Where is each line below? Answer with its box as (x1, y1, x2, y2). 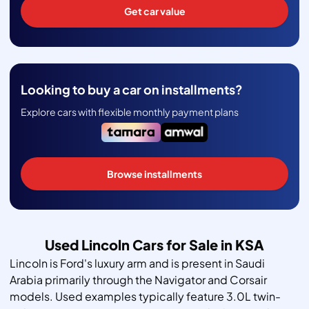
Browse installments (107, 168, 202, 181)
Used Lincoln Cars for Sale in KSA (45, 236, 264, 254)
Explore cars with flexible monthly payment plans (21, 106, 239, 119)
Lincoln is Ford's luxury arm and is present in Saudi (10, 256, 265, 271)
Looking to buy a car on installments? (21, 81, 243, 98)
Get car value (123, 5, 186, 18)
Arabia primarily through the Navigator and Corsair (10, 272, 267, 288)
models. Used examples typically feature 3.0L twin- (10, 289, 281, 304)
